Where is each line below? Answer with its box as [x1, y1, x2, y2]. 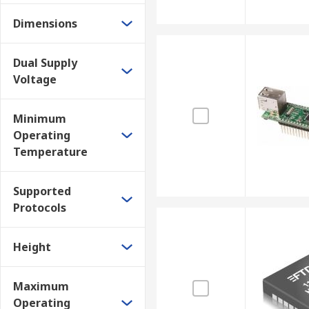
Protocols [13, 200, 66, 215]
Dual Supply [13, 55, 77, 70]
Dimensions [13, 16, 77, 31]
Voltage [13, 72, 57, 87]
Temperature [13, 144, 88, 159]
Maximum [13, 279, 69, 294]
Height [13, 239, 51, 255]
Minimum [13, 111, 66, 126]
